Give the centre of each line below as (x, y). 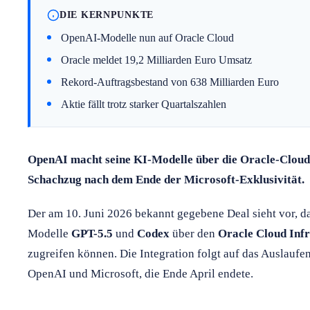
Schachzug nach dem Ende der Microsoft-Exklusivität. (166, 179)
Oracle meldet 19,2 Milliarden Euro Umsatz (156, 60)
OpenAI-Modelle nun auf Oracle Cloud (147, 37)
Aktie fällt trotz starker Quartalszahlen (144, 104)
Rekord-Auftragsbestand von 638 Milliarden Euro (170, 82)
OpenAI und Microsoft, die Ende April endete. (140, 273)
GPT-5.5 (92, 233)
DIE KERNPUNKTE (107, 15)
